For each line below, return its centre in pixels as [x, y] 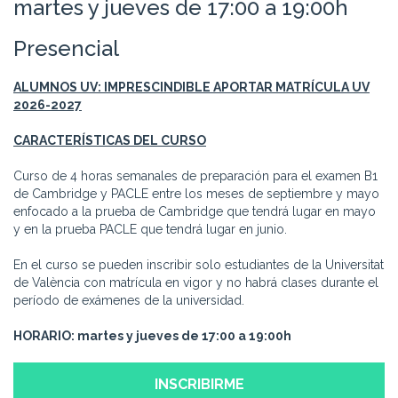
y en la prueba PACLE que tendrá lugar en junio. [150, 229]
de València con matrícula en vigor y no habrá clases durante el [196, 283]
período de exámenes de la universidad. [129, 300]
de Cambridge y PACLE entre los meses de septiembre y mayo [196, 194]
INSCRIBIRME [199, 384]
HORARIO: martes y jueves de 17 [115, 336]
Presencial [66, 48]
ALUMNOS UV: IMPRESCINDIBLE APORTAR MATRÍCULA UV [191, 87]
